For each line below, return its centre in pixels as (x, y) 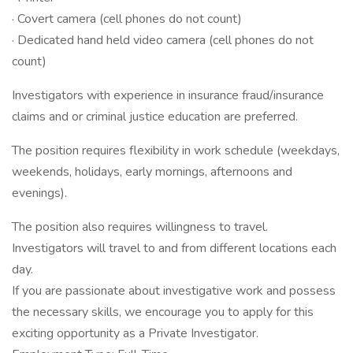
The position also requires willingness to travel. (140, 227)
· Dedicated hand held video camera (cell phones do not (163, 40)
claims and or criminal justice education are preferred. (155, 117)
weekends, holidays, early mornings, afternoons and (152, 172)
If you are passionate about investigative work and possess (174, 291)
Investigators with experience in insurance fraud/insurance (168, 95)
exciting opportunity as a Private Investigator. (135, 333)
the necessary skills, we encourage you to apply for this (163, 312)
